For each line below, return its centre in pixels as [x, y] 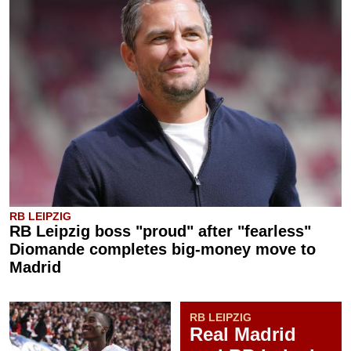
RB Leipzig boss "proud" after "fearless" [160, 231]
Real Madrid [243, 334]
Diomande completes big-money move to [163, 249]
